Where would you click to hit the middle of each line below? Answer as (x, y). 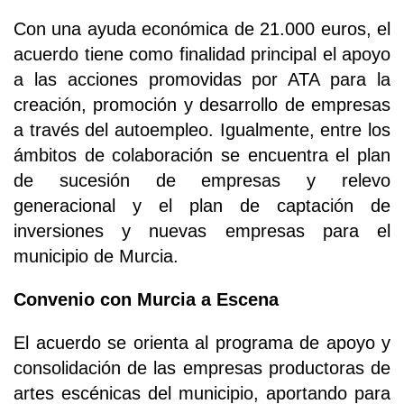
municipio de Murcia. (96, 256)
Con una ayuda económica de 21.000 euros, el (202, 28)
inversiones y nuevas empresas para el (202, 230)
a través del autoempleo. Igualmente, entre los (202, 129)
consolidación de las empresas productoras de (202, 367)
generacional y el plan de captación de (202, 205)
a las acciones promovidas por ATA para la (202, 79)
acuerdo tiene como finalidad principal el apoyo (202, 54)
